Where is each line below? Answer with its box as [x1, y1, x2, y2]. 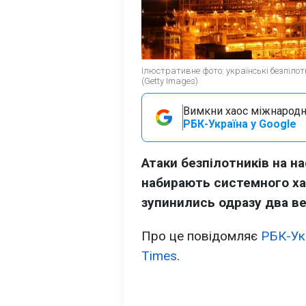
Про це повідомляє [141, 228, 261, 245]
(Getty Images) [141, 76, 198, 87]
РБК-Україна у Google [183, 117, 296, 131]
